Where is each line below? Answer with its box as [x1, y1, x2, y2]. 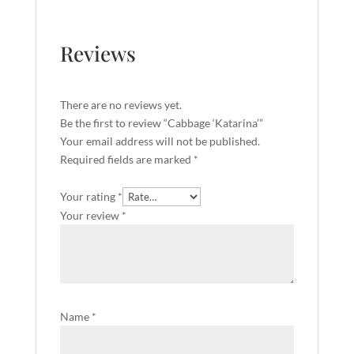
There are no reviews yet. [59, 97, 182, 111]
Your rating [59, 189, 118, 203]
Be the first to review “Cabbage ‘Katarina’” [59, 115, 263, 130]
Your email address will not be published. [59, 134, 260, 148]
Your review [59, 208, 122, 222]
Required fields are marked [59, 152, 194, 166]
